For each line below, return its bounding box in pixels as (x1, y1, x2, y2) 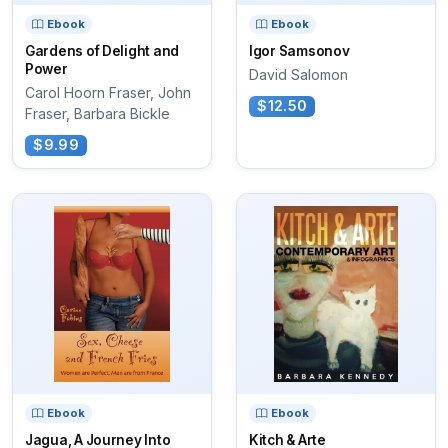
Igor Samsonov (249, 43, 350, 60)
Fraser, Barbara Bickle (25, 105, 170, 123)
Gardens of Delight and (25, 43, 180, 60)
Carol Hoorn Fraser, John (25, 84, 191, 102)
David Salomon (249, 66, 348, 84)
